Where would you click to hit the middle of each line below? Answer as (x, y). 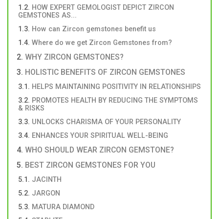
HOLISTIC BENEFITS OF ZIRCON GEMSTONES (105, 72)
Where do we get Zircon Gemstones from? (102, 43)
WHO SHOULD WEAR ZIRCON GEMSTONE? (99, 150)
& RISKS (31, 108)
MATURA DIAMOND (63, 207)
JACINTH (47, 180)
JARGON (46, 193)
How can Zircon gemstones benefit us (94, 29)
